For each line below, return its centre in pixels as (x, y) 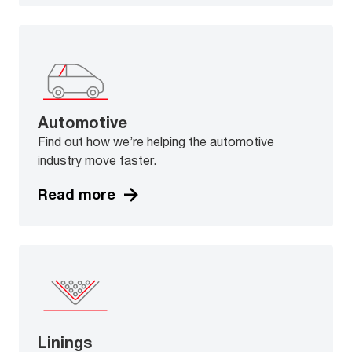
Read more (77, 194)
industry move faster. (97, 159)
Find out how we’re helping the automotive (156, 141)
